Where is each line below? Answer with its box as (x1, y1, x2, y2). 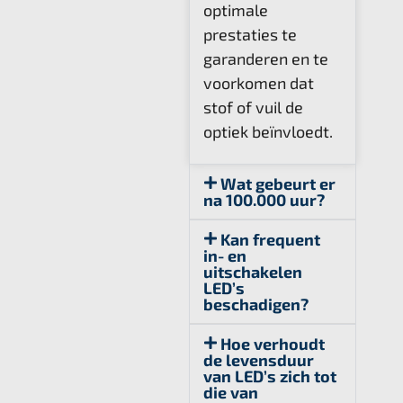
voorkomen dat (203, 73, 314, 94)
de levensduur (203, 349, 314, 370)
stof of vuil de (203, 97, 303, 118)
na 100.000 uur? (203, 189, 325, 210)
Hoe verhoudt (220, 333, 326, 354)
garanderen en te (203, 49, 328, 69)
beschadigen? (203, 293, 309, 314)
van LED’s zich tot (203, 365, 336, 386)
